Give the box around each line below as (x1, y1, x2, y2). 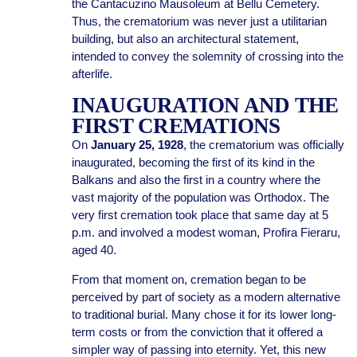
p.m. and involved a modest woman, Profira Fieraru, (71, 226, 340, 239)
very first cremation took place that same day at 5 (71, 208, 328, 222)
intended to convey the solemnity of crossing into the (71, 49, 343, 63)
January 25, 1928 (90, 138, 183, 151)
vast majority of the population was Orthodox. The (71, 190, 329, 204)
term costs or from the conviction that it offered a (71, 325, 323, 339)
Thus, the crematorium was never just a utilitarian (71, 14, 327, 28)
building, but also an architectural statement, (71, 32, 299, 45)
